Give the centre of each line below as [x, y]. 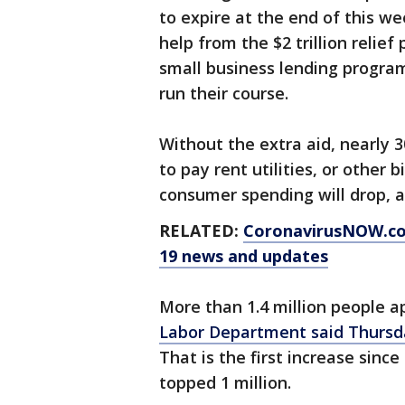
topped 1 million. [227, 382]
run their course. [224, 93]
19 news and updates [244, 256]
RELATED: [201, 231]
